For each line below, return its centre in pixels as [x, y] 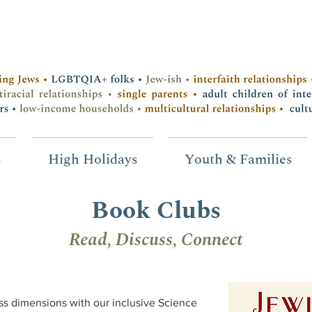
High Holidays [93, 159]
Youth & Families [238, 159]
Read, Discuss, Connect [156, 240]
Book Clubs [156, 211]
